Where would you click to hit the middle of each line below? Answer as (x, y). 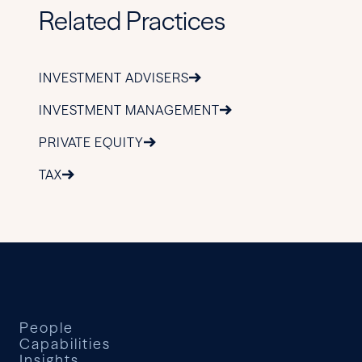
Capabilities (65, 344)
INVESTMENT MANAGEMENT (129, 109)
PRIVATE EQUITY (91, 142)
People (46, 328)
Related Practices (132, 21)
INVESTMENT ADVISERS (114, 77)
